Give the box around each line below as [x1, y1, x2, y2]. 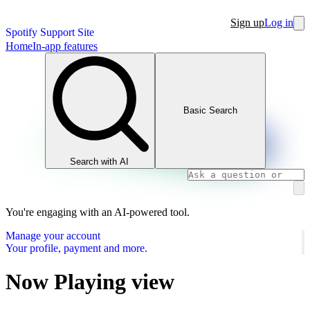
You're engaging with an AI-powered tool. [6, 206, 190, 218]
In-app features [33, 40, 98, 52]
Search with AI [70, 156, 129, 167]
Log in [264, 17, 293, 28]
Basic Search [183, 105, 237, 116]
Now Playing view [6, 268, 174, 294]
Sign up [230, 17, 264, 28]
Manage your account [6, 229, 100, 241]
